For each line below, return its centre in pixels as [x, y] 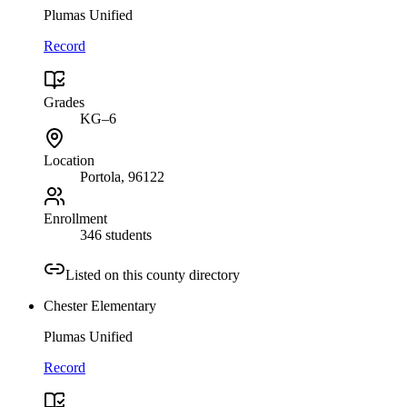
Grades [64, 103]
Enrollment [75, 219]
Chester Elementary [100, 306]
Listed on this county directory [153, 275]
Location [69, 161]
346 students [116, 235]
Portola [100, 177]
